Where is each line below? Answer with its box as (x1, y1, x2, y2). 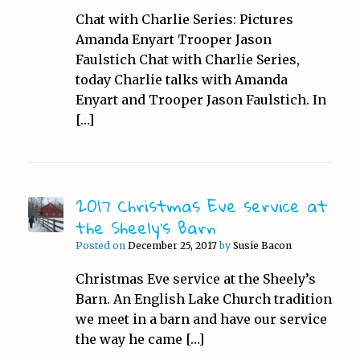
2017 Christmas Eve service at (75, 189, 328, 222)
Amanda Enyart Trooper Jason (75, 31, 272, 47)
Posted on (82, 239, 128, 252)
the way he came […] (75, 330, 204, 347)
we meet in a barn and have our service (75, 310, 327, 327)
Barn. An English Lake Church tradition (75, 290, 332, 307)
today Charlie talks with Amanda (75, 71, 288, 88)
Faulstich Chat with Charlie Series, (75, 51, 300, 67)
